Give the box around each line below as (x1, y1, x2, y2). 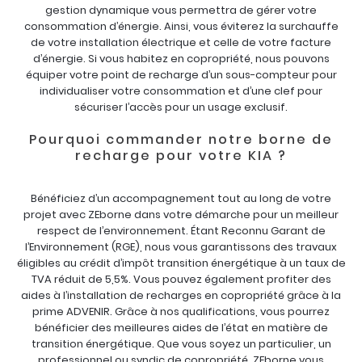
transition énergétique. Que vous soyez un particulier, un (31, 336, 331, 351)
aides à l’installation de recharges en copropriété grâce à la (21, 288, 341, 303)
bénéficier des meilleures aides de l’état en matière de (34, 320, 328, 335)
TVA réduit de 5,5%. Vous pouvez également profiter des (31, 271, 331, 287)
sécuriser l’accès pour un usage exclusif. (74, 99, 288, 115)
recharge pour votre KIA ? (75, 146, 287, 165)
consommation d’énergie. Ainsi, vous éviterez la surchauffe (23, 19, 339, 34)
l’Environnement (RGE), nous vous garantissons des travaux (25, 239, 337, 255)
